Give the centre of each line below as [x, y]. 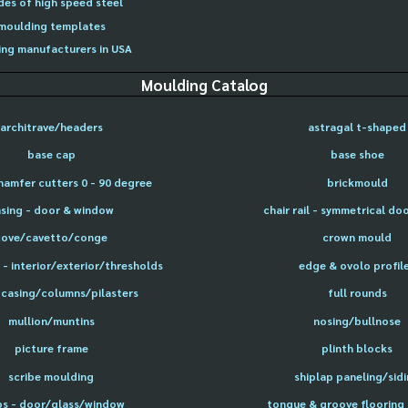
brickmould [357, 182]
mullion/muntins [51, 320]
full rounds [357, 293]
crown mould [357, 237]
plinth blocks [357, 348]
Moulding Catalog [204, 84]
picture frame [51, 348]
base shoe [357, 154]
